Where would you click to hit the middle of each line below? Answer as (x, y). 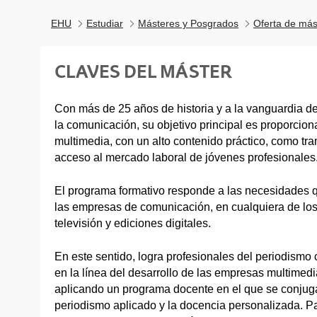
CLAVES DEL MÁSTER (143, 71)
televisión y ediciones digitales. (133, 223)
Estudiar (105, 23)
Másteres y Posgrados (188, 23)
